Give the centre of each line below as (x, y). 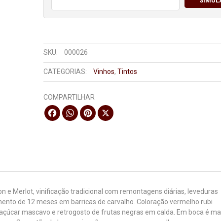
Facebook (75, 109)
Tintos (127, 72)
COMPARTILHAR (69, 97)
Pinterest (110, 109)
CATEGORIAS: (65, 72)
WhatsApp (94, 109)
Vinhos (104, 72)
